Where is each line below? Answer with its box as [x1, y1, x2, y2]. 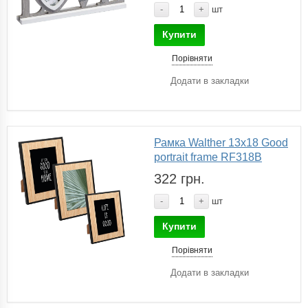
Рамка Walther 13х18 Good [154, 136, 288, 148]
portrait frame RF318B [154, 151, 262, 163]
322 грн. [154, 170, 205, 186]
